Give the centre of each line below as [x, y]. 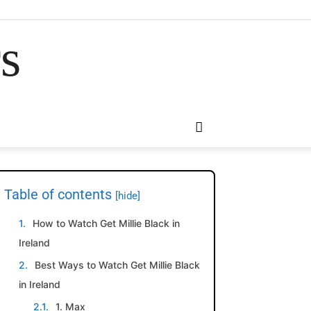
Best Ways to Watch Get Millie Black [117, 265]
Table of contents [60, 194]
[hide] [128, 196]
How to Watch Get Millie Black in [106, 223]
